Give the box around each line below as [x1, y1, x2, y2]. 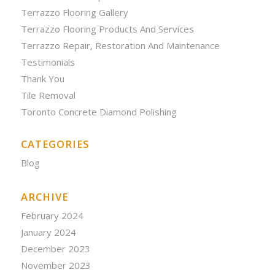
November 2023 [20, 258, 91, 271]
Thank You [20, 72, 64, 85]
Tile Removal [20, 88, 76, 101]
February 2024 [20, 209, 83, 222]
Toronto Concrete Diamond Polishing [20, 105, 177, 118]
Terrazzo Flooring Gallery [20, 6, 128, 18]
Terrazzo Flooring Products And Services [20, 22, 194, 35]
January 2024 [20, 225, 76, 238]
